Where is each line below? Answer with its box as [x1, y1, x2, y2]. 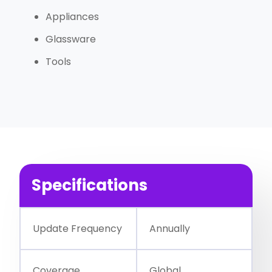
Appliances [45, 10, 99, 24]
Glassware [45, 32, 96, 47]
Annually [149, 222, 190, 236]
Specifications [32, 174, 148, 197]
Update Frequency [33, 222, 123, 236]
